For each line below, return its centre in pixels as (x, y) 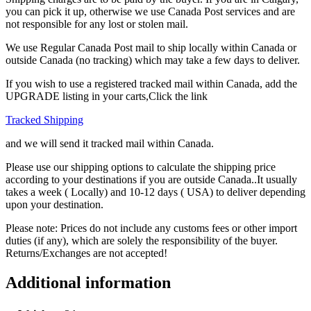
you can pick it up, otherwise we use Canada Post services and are (150, 11)
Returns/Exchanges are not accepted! (86, 253)
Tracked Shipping (44, 119)
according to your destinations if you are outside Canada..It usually (151, 179)
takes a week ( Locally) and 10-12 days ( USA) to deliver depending (155, 192)
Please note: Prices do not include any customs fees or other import (151, 228)
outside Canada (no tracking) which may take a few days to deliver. (153, 60)
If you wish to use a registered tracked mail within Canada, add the (151, 83)
